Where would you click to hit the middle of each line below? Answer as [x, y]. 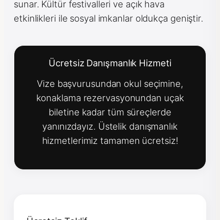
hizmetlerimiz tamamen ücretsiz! [110, 141]
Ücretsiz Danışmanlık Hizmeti [110, 63]
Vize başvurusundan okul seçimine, [110, 84]
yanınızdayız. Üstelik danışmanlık [110, 126]
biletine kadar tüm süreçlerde [110, 112]
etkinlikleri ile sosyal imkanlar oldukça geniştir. [109, 18]
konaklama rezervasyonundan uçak [110, 98]
